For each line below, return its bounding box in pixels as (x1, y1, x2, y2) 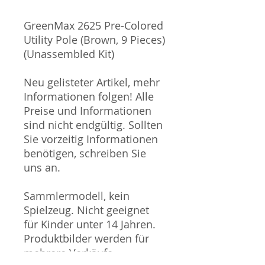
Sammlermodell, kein (24, 188, 130, 203)
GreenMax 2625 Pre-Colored (24, 18, 163, 33)
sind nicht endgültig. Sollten (24, 117, 163, 132)
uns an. (24, 160, 60, 174)
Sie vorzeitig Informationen (24, 131, 158, 146)
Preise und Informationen (24, 103, 151, 118)
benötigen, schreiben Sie (24, 146, 146, 160)
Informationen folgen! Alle (24, 89, 154, 104)
